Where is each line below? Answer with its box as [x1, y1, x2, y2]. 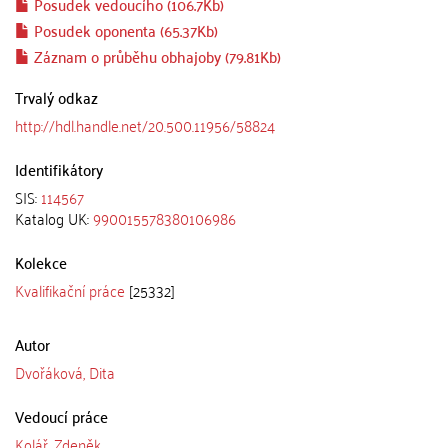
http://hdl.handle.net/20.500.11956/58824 [15, 110, 275, 139]
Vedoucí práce [15, 401, 108, 430]
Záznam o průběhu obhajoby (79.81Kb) [30, 41, 281, 70]
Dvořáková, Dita [15, 357, 115, 386]
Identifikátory [15, 154, 103, 183]
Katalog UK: [15, 203, 93, 232]
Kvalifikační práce [15, 275, 125, 304]
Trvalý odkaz [15, 82, 98, 111]
